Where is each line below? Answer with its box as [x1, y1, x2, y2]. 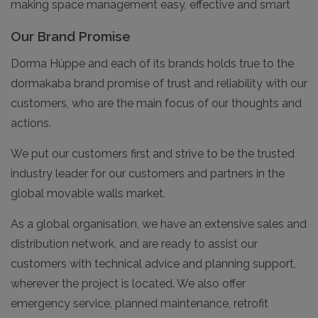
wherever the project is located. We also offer [11, 277, 246, 291]
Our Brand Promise [11, 28, 131, 45]
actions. [11, 116, 54, 131]
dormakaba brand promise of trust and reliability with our [11, 77, 307, 91]
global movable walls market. [11, 187, 165, 201]
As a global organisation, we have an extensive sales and [11, 217, 307, 231]
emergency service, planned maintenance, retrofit [11, 297, 268, 311]
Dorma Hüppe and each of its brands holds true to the [11, 57, 294, 71]
